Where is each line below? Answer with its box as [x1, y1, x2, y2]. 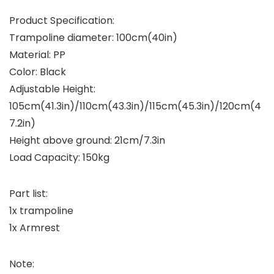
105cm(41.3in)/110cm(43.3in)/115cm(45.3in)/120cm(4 [9, 99, 261, 114]
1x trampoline [9, 204, 73, 218]
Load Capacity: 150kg [9, 150, 109, 165]
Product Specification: [9, 13, 114, 28]
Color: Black [9, 65, 66, 80]
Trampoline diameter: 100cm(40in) [9, 31, 177, 45]
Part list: [9, 187, 48, 201]
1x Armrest [9, 221, 60, 235]
